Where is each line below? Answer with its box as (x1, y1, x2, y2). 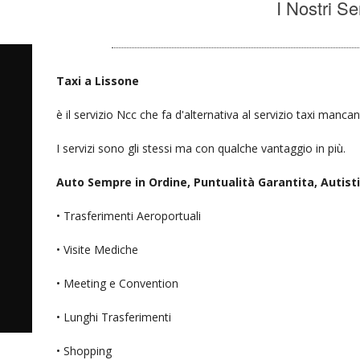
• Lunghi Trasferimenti (56, 309, 172, 325)
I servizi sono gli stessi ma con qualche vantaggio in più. (56, 140, 346, 156)
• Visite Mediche (56, 241, 139, 257)
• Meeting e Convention (56, 275, 179, 291)
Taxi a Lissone (56, 72, 140, 88)
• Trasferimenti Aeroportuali (56, 207, 202, 223)
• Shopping (56, 342, 112, 358)
